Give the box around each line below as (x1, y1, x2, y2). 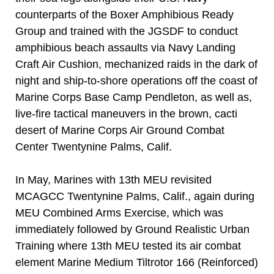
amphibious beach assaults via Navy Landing (15, 42, 235, 54)
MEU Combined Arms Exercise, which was (15, 207, 223, 219)
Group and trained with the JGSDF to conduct (15, 25, 238, 37)
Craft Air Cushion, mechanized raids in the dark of (15, 58, 257, 70)
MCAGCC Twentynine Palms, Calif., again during (15, 190, 254, 202)
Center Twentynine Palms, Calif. (15, 141, 172, 153)
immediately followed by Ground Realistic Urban (15, 223, 250, 235)
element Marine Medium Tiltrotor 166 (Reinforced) (15, 256, 258, 268)
